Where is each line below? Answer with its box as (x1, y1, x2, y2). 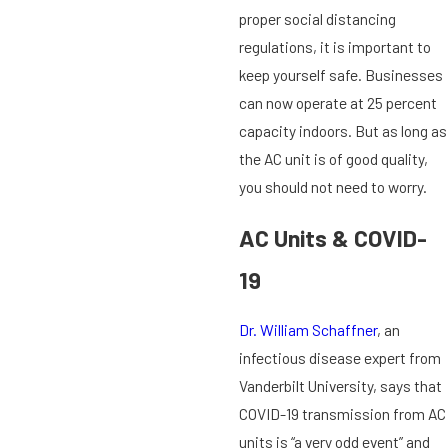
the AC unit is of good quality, (238, 149, 428, 169)
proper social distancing (238, 9, 396, 29)
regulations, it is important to (238, 37, 431, 57)
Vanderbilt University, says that (238, 376, 442, 396)
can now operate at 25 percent (238, 93, 437, 113)
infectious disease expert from (238, 348, 441, 368)
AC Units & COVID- (238, 223, 427, 252)
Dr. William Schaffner (238, 320, 377, 340)
